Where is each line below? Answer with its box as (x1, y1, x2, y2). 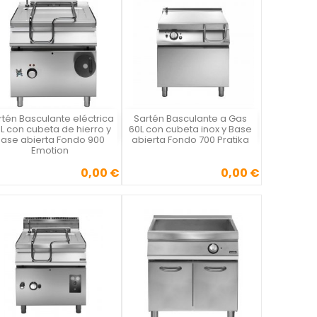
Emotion (31, 144, 69, 158)
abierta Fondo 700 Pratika (131, 133, 249, 147)
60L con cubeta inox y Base (128, 122, 252, 137)
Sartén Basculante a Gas (133, 112, 247, 126)
